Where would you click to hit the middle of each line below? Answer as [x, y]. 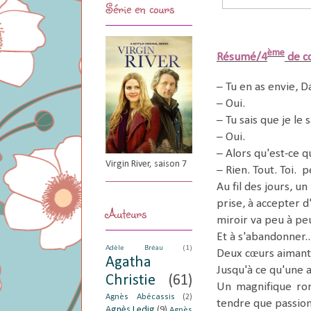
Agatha [128, 262]
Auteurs [126, 213]
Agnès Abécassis [140, 297]
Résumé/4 [242, 58]
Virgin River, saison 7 [146, 164]
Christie [131, 280]
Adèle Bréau [134, 248]
